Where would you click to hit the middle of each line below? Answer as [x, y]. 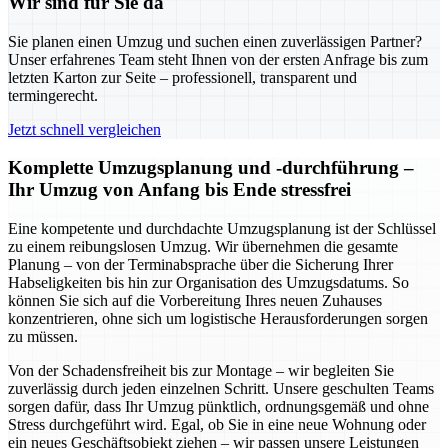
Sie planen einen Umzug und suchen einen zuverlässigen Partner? [215, 41]
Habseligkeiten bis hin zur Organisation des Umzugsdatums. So [208, 283]
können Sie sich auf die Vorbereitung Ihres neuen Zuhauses [195, 301]
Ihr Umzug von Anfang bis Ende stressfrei [179, 190]
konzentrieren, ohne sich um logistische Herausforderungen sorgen [218, 319]
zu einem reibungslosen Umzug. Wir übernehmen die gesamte [203, 247]
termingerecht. [53, 95]
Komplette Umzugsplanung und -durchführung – [211, 168]
